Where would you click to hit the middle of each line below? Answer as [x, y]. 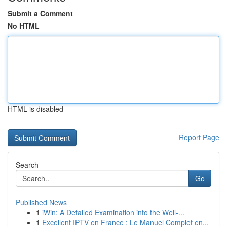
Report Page [199, 137]
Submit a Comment [40, 13]
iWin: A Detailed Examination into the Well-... [113, 212]
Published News [41, 202]
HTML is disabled [35, 109]
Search [27, 165]
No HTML [24, 26]
